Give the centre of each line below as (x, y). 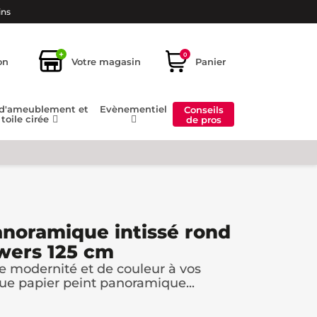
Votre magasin (106, 61)
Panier (211, 61)
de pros (203, 119)
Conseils (203, 109)
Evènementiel (134, 109)
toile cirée (27, 119)
